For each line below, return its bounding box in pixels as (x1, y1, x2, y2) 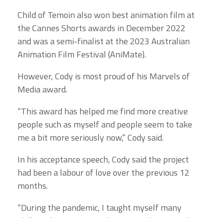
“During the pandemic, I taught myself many (18, 200, 182, 214)
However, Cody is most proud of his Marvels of (18, 69, 190, 83)
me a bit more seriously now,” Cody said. (18, 130, 163, 144)
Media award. (18, 82, 67, 96)
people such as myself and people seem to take (18, 117, 192, 131)
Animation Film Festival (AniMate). (18, 47, 146, 61)
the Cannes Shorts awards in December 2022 (18, 21, 185, 35)
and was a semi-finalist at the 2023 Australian (18, 34, 190, 48)
